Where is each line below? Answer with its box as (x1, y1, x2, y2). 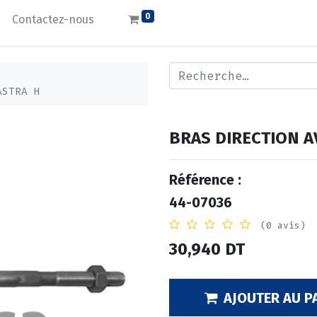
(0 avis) (260, 219, 306, 232)
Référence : (169, 171, 241, 189)
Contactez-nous (12, 13, 95, 26)
